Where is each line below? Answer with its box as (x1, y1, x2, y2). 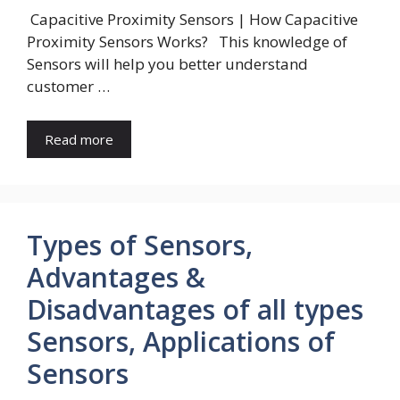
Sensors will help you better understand (27, 54, 308, 75)
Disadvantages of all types (27, 290, 363, 328)
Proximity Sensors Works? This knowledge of (27, 31, 347, 53)
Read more (45, 129, 113, 148)
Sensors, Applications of (27, 322, 335, 360)
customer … (27, 76, 110, 97)
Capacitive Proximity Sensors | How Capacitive (27, 9, 358, 30)
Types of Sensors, (27, 226, 253, 263)
